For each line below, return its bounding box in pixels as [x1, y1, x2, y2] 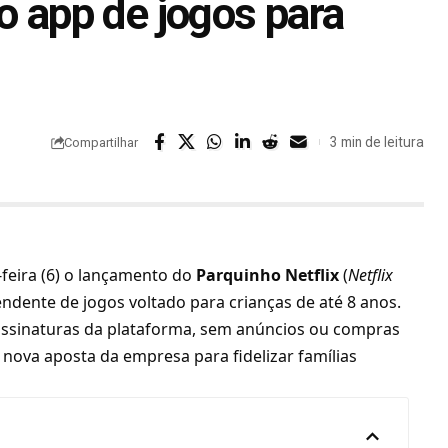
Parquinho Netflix [196, 264, 340, 287]
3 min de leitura [329, 133, 424, 150]
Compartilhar [63, 134, 138, 150]
